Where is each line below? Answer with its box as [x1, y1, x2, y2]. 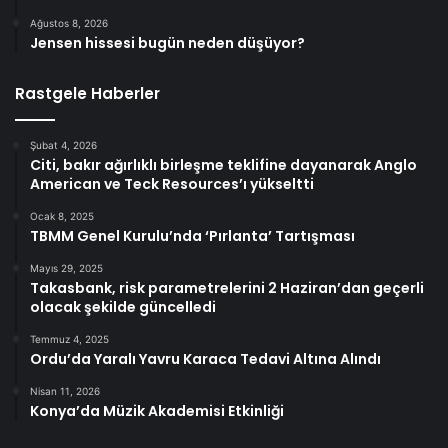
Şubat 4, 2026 [30, 138, 97, 151]
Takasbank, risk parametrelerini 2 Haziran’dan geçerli [30, 277, 424, 298]
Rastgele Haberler [15, 82, 160, 104]
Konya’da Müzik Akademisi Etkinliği [30, 400, 284, 421]
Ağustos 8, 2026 [30, 16, 108, 29]
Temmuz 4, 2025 [30, 332, 109, 345]
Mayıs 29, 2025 [30, 261, 103, 274]
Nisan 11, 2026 [30, 384, 100, 397]
